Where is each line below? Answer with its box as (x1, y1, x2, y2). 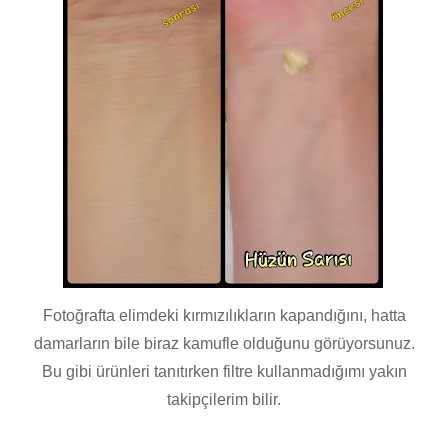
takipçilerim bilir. (167, 391, 281, 409)
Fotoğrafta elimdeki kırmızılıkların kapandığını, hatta (42, 307, 406, 325)
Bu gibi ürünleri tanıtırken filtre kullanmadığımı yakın (41, 363, 407, 381)
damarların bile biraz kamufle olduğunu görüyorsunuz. (33, 335, 415, 353)
